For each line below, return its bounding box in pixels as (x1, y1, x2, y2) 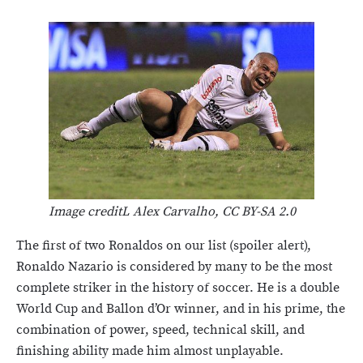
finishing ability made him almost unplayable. (16, 342, 284, 360)
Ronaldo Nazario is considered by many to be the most (16, 258, 332, 275)
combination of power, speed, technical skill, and (16, 321, 305, 339)
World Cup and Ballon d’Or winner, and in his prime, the (16, 300, 345, 318)
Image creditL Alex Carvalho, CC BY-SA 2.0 (49, 203, 296, 220)
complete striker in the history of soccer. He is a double (16, 279, 340, 297)
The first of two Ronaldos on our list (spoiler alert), (16, 237, 311, 254)
